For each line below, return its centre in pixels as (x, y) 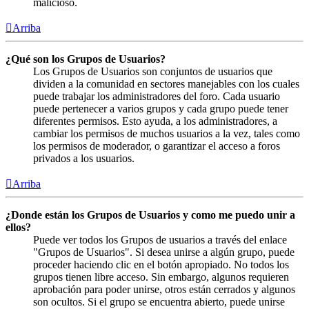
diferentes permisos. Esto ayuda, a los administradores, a (155, 121)
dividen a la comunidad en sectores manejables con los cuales (166, 84)
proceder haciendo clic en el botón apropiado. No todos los (161, 265)
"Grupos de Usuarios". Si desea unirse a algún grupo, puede (164, 252)
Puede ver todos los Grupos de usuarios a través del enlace (160, 240)
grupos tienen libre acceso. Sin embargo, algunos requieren (161, 277)
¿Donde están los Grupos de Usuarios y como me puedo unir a (150, 215)
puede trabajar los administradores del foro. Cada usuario (157, 97)
